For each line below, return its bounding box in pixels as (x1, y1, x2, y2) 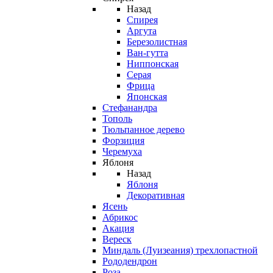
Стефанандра (102, 102, 157, 113)
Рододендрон (102, 256, 157, 266)
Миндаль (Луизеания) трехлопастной (102, 245, 258, 255)
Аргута (127, 26, 157, 36)
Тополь (102, 113, 132, 124)
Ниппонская (127, 58, 179, 69)
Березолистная (127, 37, 187, 47)
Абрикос (102, 212, 138, 222)
